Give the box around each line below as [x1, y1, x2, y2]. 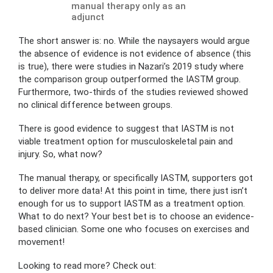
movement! [18, 236, 65, 248]
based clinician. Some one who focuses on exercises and [18, 224, 249, 235]
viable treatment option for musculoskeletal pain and [18, 136, 233, 147]
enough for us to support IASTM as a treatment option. [18, 198, 245, 210]
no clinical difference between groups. [18, 99, 172, 111]
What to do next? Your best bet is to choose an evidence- [18, 211, 254, 222]
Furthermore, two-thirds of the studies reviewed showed [18, 87, 248, 98]
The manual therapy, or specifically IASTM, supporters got [18, 172, 253, 184]
